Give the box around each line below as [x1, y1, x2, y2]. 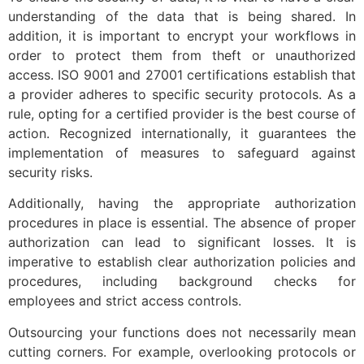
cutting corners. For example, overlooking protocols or [8, 343, 356, 360]
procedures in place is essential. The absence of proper [8, 214, 356, 232]
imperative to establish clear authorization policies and [8, 253, 356, 271]
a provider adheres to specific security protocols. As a [8, 85, 356, 102]
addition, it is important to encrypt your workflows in [8, 27, 356, 44]
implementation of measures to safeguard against [8, 144, 356, 161]
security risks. [8, 163, 93, 180]
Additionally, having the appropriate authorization [8, 195, 356, 212]
